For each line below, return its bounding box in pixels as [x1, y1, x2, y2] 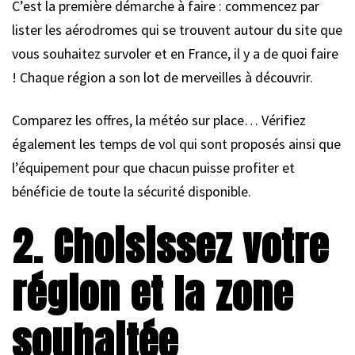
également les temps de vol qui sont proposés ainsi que [12, 134, 341, 153]
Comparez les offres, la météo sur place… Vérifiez [12, 110, 306, 129]
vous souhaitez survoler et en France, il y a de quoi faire [12, 44, 338, 63]
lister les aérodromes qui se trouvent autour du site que [12, 20, 342, 39]
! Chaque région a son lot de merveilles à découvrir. [12, 67, 313, 86]
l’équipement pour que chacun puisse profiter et [12, 158, 295, 177]
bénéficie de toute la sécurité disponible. [12, 181, 251, 200]
